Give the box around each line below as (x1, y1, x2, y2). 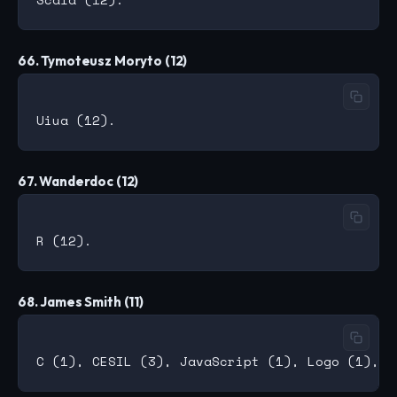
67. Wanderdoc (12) (18, 173, 139, 191)
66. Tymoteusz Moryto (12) (18, 52, 188, 70)
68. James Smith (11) (18, 293, 144, 311)
